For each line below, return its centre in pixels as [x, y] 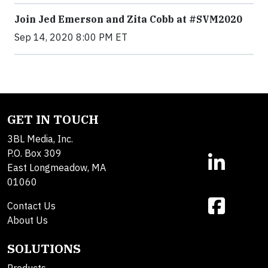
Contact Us [31, 205]
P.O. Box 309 [34, 153]
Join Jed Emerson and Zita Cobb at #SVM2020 [128, 19]
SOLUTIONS [44, 248]
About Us [28, 220]
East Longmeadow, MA [57, 167]
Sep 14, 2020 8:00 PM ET [71, 37]
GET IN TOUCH [53, 119]
